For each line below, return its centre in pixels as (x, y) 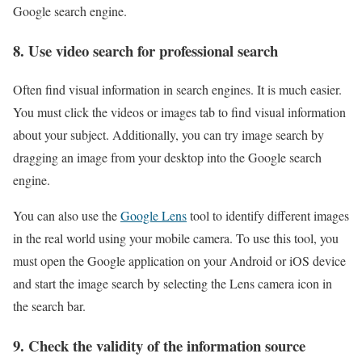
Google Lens (154, 216)
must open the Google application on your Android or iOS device (179, 261)
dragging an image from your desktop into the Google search (167, 158)
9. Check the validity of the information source (159, 346)
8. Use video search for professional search (145, 50)
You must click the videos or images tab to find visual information (179, 112)
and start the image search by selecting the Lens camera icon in (173, 284)
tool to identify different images (268, 216)
